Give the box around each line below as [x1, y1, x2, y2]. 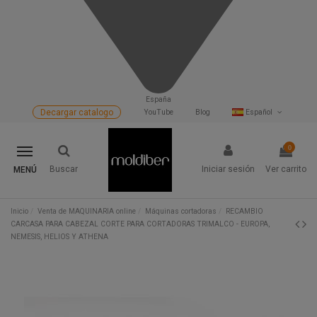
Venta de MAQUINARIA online [38, 206, 137, 216]
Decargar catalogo [40, 107, 114, 117]
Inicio [11, 206, 28, 216]
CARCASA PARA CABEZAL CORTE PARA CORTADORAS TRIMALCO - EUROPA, [11, 219, 270, 229]
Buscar [50, 164, 78, 175]
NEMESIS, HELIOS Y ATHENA [11, 231, 108, 241]
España [146, 94, 171, 104]
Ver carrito [265, 164, 306, 175]
